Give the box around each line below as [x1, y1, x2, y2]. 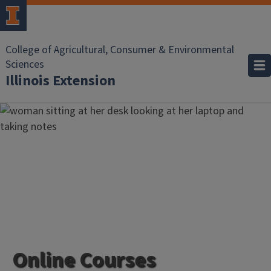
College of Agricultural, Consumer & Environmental [5, 42, 234, 57]
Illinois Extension [5, 70, 116, 91]
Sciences [5, 57, 44, 72]
